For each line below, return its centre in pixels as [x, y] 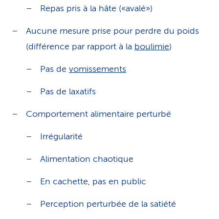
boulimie [152, 46]
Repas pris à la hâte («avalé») [96, 8]
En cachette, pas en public [93, 181]
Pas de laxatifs [68, 91]
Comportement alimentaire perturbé [99, 114]
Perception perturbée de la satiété [108, 204]
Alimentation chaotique [87, 159]
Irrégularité [61, 136]
